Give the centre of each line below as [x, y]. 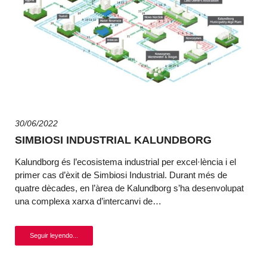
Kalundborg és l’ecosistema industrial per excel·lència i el [125, 162]
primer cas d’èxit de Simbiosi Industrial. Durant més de [121, 175]
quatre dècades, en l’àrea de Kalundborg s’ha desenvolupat [129, 188]
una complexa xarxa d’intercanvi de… [88, 201]
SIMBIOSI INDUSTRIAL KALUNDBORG [113, 140]
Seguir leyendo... [54, 235]
